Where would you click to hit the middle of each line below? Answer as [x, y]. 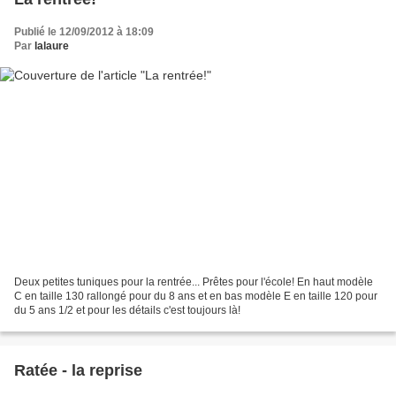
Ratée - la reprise [78, 371]
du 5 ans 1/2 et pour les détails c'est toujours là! [127, 311]
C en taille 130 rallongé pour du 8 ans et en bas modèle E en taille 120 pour [196, 297]
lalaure [52, 46]
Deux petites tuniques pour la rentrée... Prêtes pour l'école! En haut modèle [194, 282]
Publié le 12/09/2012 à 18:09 [84, 31]
